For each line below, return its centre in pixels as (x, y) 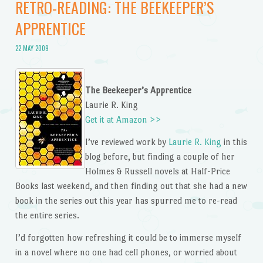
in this (234, 141)
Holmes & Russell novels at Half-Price (157, 171)
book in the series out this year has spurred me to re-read (126, 200)
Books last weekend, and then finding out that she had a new (131, 186)
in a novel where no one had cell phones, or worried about (126, 252)
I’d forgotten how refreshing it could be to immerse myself (128, 237)
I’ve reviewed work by (127, 141)
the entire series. (47, 215)
